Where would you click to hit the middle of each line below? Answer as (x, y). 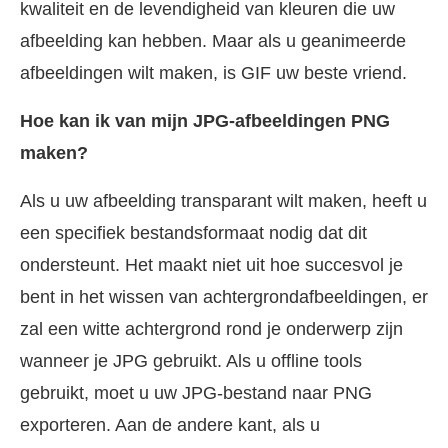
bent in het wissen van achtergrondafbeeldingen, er (224, 296)
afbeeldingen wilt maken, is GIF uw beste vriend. (213, 72)
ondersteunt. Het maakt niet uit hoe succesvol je (211, 264)
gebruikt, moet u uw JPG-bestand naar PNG (196, 392)
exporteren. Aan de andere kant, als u (170, 424)
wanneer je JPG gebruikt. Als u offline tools (191, 360)
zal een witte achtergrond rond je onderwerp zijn (211, 328)
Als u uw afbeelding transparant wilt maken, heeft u (223, 200)
